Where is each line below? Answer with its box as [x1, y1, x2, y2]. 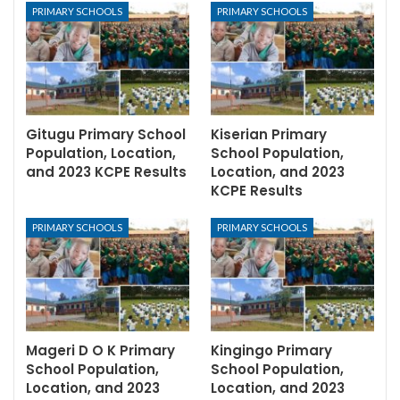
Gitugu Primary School [26, 124, 186, 144]
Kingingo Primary [211, 340, 332, 360]
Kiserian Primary [211, 124, 327, 144]
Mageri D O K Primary [26, 340, 175, 360]
